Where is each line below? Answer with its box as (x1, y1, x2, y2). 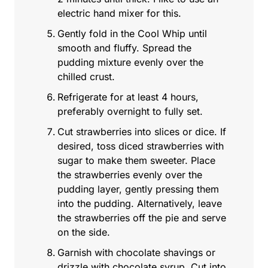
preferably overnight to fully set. (57, 105, 203, 118)
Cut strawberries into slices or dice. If (57, 126, 226, 138)
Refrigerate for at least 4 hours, (57, 91, 199, 103)
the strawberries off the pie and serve (57, 212, 226, 224)
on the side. (57, 226, 110, 239)
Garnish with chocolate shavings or (57, 246, 215, 259)
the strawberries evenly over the (57, 169, 202, 181)
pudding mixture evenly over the (57, 56, 203, 69)
